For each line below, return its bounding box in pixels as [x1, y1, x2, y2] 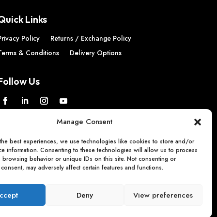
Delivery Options [69, 48, 122, 58]
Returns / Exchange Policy [50, 33, 131, 44]
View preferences [133, 189, 193, 201]
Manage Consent [57, 116, 113, 127]
